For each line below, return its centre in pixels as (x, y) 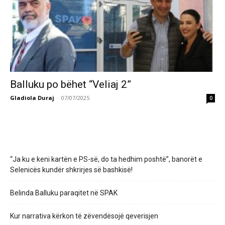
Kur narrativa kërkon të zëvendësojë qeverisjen (84, 216)
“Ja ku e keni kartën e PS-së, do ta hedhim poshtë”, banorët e (106, 159)
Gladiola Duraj (32, 97)
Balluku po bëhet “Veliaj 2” (71, 84)
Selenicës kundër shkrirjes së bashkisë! (71, 170)
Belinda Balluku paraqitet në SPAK (64, 193)
